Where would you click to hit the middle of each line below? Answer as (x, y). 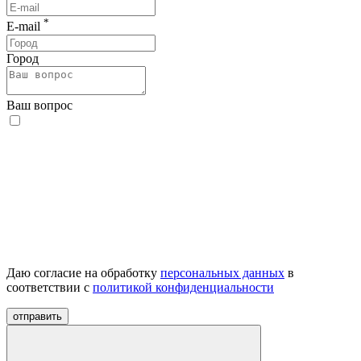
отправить (37, 316)
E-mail (25, 27)
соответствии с (50, 287)
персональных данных (222, 272)
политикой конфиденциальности (183, 287)
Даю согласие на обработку (83, 272)
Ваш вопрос (39, 105)
